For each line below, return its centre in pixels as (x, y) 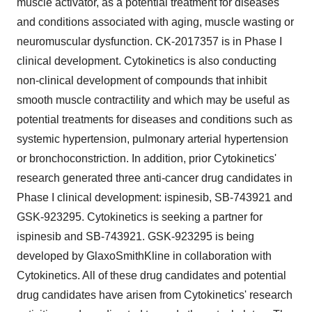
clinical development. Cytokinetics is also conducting (147, 61)
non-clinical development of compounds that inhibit (142, 80)
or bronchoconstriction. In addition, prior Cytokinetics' (147, 158)
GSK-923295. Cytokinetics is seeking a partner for (140, 217)
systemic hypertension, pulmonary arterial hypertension (153, 139)
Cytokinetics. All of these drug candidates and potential (151, 275)
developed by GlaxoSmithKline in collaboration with (144, 256)
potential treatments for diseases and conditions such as (155, 119)
